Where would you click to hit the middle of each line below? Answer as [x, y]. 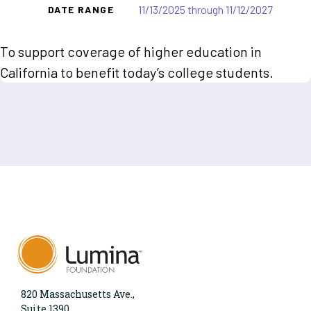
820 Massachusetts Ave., [78, 294]
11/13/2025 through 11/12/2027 [205, 9]
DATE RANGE [81, 9]
